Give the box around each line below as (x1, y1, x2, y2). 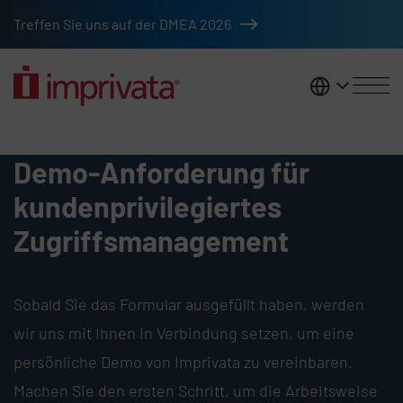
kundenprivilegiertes (13, 188, 282, 223)
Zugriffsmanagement (13, 222, 290, 257)
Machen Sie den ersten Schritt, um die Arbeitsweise (13, 380, 379, 400)
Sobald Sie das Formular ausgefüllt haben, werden (13, 293, 365, 314)
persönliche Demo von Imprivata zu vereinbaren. (13, 351, 354, 372)
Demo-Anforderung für (13, 154, 310, 189)
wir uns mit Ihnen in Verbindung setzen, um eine (13, 322, 355, 343)
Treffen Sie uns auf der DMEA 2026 (13, 14, 232, 32)
